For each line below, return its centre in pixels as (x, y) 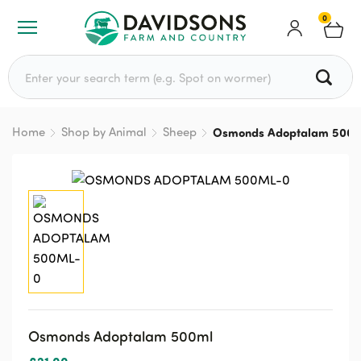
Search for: (37, 62)
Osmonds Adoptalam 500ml (120, 336)
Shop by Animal (104, 132)
